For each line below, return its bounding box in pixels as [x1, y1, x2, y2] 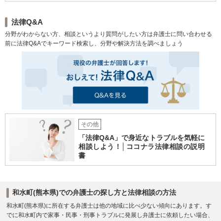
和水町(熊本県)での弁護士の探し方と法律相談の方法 [12, 188, 176, 197]
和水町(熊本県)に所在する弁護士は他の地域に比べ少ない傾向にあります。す [6, 202, 212, 209]
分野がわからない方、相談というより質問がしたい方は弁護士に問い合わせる [5, 31, 212, 38]
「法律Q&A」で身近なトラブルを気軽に [78, 134, 205, 142]
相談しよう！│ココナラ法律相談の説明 [78, 143, 205, 151]
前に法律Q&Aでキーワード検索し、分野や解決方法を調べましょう [5, 40, 183, 47]
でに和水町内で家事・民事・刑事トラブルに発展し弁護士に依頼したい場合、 [6, 211, 214, 219]
